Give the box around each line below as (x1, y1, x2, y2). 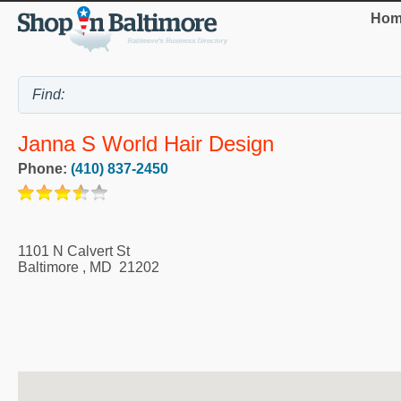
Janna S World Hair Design (18, 131, 274, 156)
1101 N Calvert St (18, 243, 130, 259)
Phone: (18, 160, 71, 176)
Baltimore (18, 259, 79, 275)
